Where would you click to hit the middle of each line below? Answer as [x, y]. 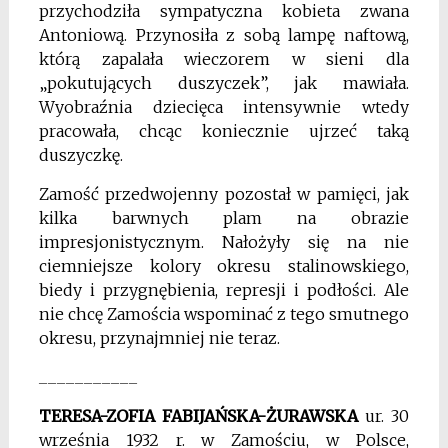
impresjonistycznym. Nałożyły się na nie [224, 242]
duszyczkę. [80, 155]
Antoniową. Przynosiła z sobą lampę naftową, [224, 35]
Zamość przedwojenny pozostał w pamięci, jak [224, 194]
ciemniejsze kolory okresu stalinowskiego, [224, 266]
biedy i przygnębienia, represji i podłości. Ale [224, 290]
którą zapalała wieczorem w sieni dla [224, 59]
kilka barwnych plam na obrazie [224, 218]
